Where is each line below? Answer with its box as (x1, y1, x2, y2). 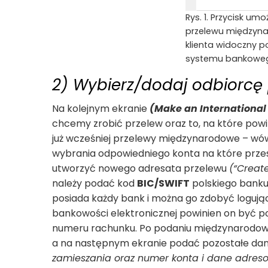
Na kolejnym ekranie (52, 101, 150, 115)
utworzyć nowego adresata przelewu (52, 161, 229, 175)
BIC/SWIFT (137, 176, 190, 190)
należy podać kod (52, 176, 137, 190)
